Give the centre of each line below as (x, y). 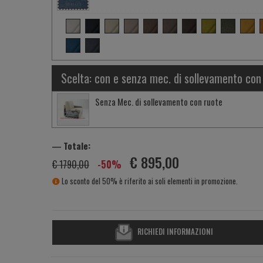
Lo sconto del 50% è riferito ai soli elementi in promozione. (149, 181)
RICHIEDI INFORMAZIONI (176, 231)
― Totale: (71, 146)
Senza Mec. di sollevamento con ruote (159, 102)
